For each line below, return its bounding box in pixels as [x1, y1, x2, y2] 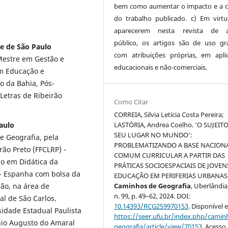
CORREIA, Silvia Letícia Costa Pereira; [114, 109, 224, 119]
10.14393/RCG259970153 [114, 201, 189, 211]
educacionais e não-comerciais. [114, 62, 208, 72]
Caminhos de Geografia [114, 181, 191, 190]
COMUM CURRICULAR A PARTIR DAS [114, 150, 225, 160]
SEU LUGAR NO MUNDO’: [114, 130, 193, 139]
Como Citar [114, 97, 149, 106]
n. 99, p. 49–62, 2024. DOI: [114, 191, 191, 201]
